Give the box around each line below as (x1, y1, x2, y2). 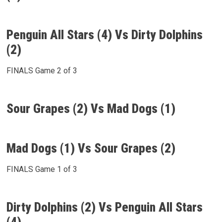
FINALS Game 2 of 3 (6, 66, 77, 76)
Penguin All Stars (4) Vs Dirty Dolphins (6, 28, 203, 43)
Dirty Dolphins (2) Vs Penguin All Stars (6, 200, 203, 215)
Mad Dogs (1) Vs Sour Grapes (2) (6, 141, 175, 156)
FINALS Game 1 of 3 (6, 165, 77, 174)
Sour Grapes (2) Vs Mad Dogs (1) (6, 102, 175, 116)
